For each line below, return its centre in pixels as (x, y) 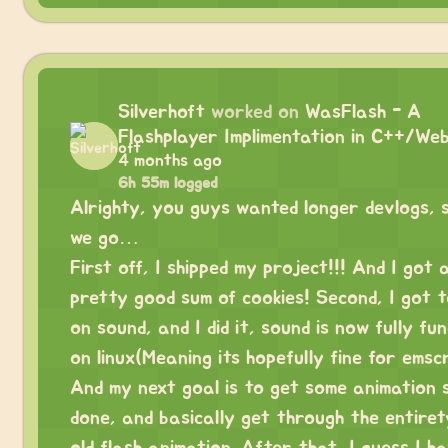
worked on (255, 111)
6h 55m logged (168, 182)
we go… (104, 237)
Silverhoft (161, 111)
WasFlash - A (363, 111)
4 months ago (170, 160)
